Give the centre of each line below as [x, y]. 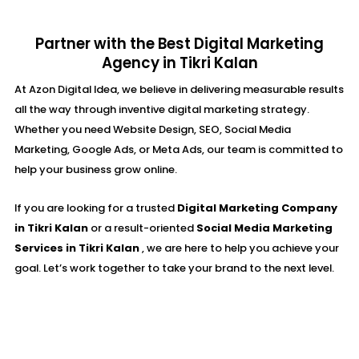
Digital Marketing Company [257, 208]
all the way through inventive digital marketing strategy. [162, 109]
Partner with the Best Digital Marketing [179, 43]
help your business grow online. [96, 169]
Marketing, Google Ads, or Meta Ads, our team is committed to [179, 149]
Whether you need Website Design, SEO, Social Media [153, 129]
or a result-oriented [142, 228]
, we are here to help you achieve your [240, 248]
